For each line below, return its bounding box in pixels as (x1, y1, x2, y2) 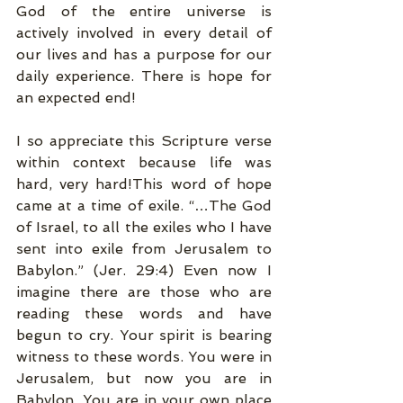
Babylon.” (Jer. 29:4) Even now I (16, 262, 272, 279)
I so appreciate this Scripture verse (16, 132, 272, 149)
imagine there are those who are (16, 283, 272, 300)
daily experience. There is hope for (16, 67, 272, 85)
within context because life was (16, 154, 272, 171)
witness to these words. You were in (16, 348, 272, 365)
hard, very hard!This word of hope (16, 175, 272, 193)
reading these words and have (16, 305, 272, 322)
